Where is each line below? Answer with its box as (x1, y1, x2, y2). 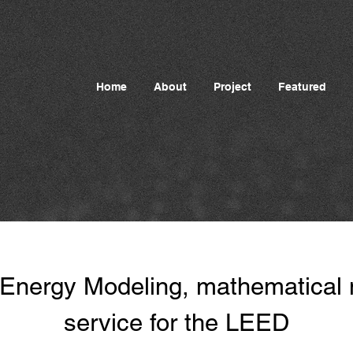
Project (214, 80, 251, 93)
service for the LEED (64, 308, 289, 336)
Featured (278, 80, 326, 93)
